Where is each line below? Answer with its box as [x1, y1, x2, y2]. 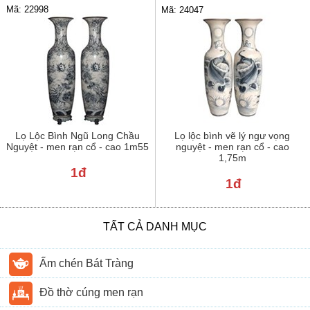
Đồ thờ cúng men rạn [39, 286, 144, 298]
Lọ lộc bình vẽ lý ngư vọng [174, 129, 291, 141]
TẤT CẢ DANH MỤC [103, 220, 207, 232]
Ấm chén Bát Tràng [39, 257, 134, 269]
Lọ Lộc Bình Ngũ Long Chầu [15, 129, 140, 141]
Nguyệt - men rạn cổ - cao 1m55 [6, 140, 149, 152]
